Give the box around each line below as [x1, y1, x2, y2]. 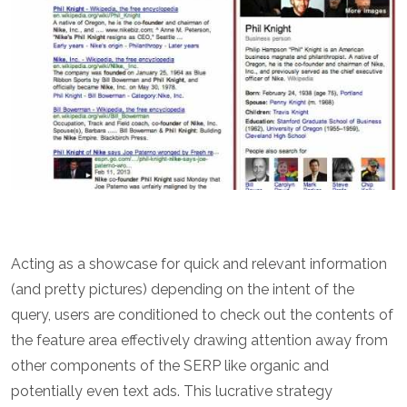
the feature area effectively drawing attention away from [11, 331, 388, 349]
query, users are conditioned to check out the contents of [11, 305, 393, 323]
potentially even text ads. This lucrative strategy [11, 382, 333, 400]
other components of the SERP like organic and [11, 356, 329, 374]
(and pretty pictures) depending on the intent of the [11, 280, 354, 298]
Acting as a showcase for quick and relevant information [11, 254, 387, 273]
